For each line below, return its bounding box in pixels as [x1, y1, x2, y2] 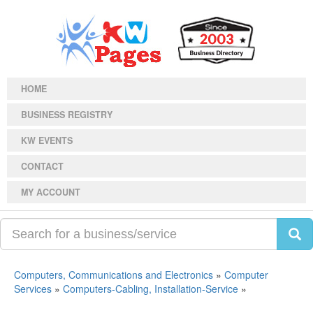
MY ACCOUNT [21, 186, 80, 198]
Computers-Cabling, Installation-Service [63, 282, 238, 296]
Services [14, 282, 52, 296]
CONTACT [21, 160, 64, 173]
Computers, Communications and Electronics [14, 268, 213, 282]
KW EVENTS [21, 134, 73, 147]
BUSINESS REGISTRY [21, 108, 112, 121]
